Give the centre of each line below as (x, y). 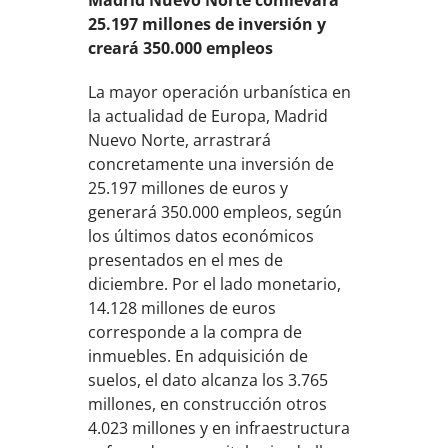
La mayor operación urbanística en (220, 92)
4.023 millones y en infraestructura (219, 428)
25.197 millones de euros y (188, 188)
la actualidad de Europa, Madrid (208, 116)
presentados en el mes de (186, 260)
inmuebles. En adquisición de (198, 356)
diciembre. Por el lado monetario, (215, 284)
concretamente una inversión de (211, 164)
